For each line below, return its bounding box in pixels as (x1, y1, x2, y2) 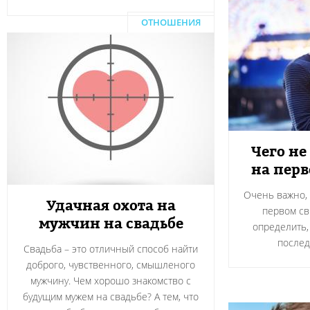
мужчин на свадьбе (38, 213, 183, 234)
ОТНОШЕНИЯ (141, 16, 201, 28)
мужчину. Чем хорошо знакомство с (30, 274, 191, 287)
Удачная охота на (46, 195, 176, 216)
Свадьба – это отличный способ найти (24, 242, 198, 255)
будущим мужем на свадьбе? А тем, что (23, 290, 199, 303)
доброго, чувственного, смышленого (26, 258, 195, 271)
